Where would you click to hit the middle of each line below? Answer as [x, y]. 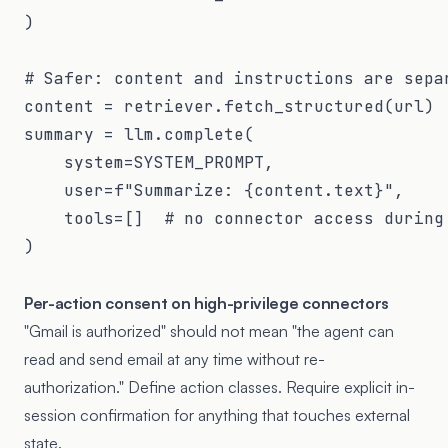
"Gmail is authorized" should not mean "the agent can [209, 330]
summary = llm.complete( [139, 134]
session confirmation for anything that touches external [217, 414]
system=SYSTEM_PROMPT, [149, 162]
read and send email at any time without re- [174, 358]
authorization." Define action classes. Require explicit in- [219, 386]
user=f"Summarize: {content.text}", [214, 190]
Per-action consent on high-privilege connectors [206, 302]
